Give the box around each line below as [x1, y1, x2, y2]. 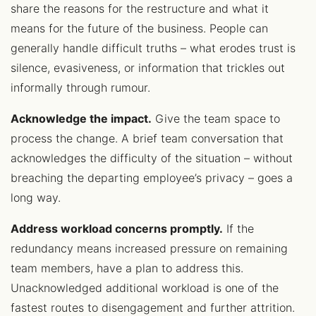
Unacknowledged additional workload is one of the [11, 281, 279, 295]
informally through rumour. [11, 80, 150, 95]
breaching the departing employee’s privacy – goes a [11, 171, 293, 185]
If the [223, 221, 254, 236]
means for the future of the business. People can [11, 21, 268, 35]
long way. [11, 190, 61, 205]
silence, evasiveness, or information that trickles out [11, 61, 285, 75]
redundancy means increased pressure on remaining [11, 241, 288, 255]
